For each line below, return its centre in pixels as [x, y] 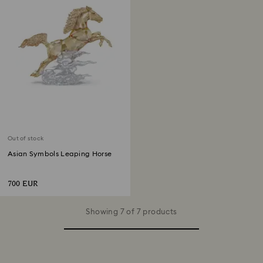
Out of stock [26, 139]
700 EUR [23, 184]
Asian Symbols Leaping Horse [60, 154]
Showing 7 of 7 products [131, 212]
